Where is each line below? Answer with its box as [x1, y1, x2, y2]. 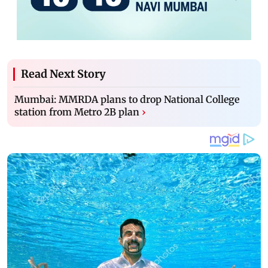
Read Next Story [21, 66, 106, 81]
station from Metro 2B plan [14, 105, 139, 118]
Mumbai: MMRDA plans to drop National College [14, 93, 239, 105]
